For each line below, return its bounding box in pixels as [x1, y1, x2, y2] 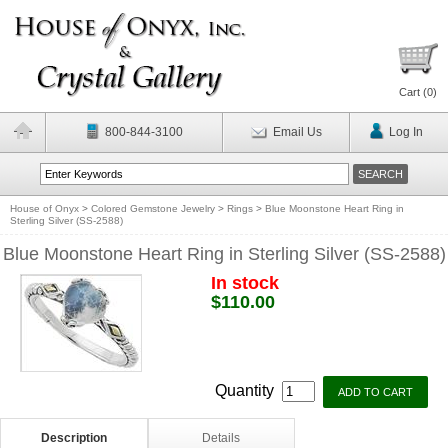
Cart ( [399, 86, 427, 98]
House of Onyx [10, 203, 79, 214]
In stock [210, 273, 279, 293]
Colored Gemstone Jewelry [91, 203, 215, 214]
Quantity [215, 382, 278, 399]
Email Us [272, 125, 322, 139]
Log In [388, 125, 423, 139]
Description [40, 431, 107, 445]
